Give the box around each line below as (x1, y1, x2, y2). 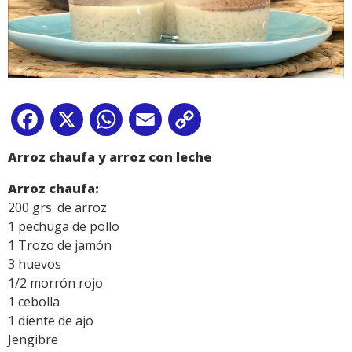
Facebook (47, 113, 104, 131)
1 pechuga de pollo (8, 217, 119, 235)
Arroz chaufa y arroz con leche (8, 148, 211, 166)
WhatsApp (126, 113, 187, 131)
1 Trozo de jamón (8, 236, 112, 254)
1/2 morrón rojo (8, 273, 103, 291)
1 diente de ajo (8, 311, 93, 329)
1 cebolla (8, 292, 60, 310)
